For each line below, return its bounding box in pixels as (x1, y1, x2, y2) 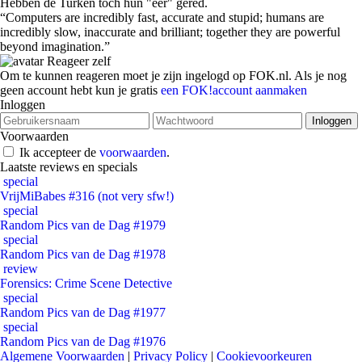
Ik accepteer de (19, 145, 99, 159)
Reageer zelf (44, 54, 111, 68)
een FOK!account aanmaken (161, 83, 307, 97)
